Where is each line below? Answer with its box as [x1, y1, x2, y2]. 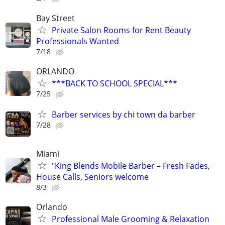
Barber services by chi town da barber [52, 109, 195, 121]
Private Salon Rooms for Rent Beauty [52, 24, 191, 36]
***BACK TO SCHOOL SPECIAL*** [52, 78, 177, 89]
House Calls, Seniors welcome [36, 171, 149, 182]
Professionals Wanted [36, 35, 119, 47]
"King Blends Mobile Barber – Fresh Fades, [52, 160, 210, 171]
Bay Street [36, 12, 75, 24]
